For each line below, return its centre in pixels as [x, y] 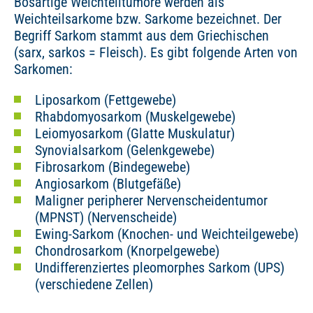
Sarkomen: [43, 69]
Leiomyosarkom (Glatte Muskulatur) [135, 133]
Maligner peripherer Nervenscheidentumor [151, 201]
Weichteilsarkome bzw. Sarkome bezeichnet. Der [148, 19]
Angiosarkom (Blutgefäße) [108, 184]
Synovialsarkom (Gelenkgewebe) [125, 150]
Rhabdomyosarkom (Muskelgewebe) [135, 117]
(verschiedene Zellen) [94, 284]
